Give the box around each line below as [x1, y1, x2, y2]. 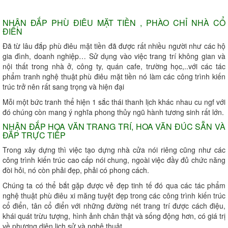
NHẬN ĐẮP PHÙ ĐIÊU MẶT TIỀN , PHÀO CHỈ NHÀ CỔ [3, 17, 225, 29]
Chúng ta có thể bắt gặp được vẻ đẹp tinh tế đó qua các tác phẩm [3, 180, 225, 191]
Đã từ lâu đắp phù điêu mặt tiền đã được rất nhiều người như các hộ [3, 41, 225, 51]
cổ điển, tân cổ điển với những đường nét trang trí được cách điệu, [3, 201, 225, 211]
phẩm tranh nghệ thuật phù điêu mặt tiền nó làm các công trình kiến [3, 71, 225, 82]
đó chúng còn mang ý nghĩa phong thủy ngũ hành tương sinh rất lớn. [3, 107, 224, 118]
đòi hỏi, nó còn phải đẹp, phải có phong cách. [3, 165, 149, 176]
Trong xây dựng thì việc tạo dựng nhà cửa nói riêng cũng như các [3, 145, 225, 155]
